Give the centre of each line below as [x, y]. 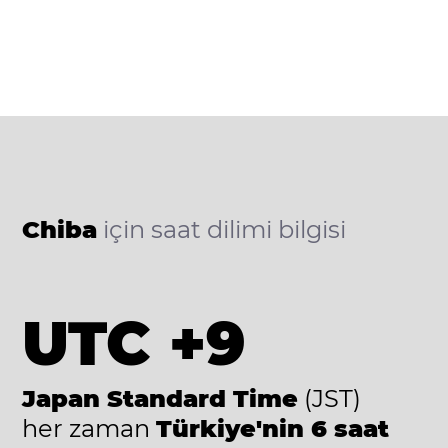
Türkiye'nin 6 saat [273, 428]
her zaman [86, 428]
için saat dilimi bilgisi [222, 229]
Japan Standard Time [160, 398]
